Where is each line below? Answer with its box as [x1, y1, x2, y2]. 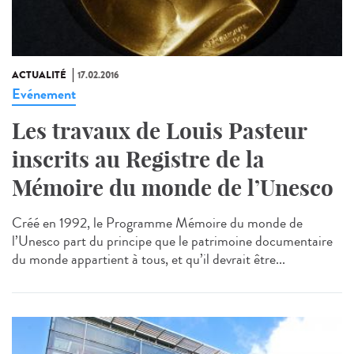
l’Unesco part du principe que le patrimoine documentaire [12, 231, 333, 252]
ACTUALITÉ [12, 68, 66, 83]
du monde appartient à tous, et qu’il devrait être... [12, 249, 285, 270]
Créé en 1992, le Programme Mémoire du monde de [12, 213, 303, 234]
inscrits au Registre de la [12, 145, 265, 174]
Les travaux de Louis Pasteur [12, 117, 307, 145]
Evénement [12, 84, 76, 105]
